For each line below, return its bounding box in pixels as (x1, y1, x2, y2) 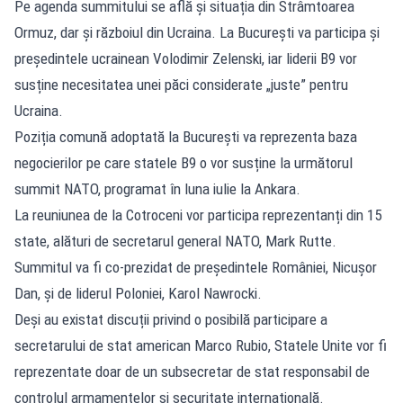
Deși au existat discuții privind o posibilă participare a (14, 309, 327, 328)
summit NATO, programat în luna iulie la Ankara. (14, 179, 300, 198)
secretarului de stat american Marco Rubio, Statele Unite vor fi (14, 336, 387, 354)
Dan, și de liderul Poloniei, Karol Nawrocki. (14, 283, 262, 302)
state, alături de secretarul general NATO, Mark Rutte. (14, 231, 336, 250)
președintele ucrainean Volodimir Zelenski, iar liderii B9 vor (14, 49, 357, 67)
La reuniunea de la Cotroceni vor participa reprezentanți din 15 (14, 205, 381, 224)
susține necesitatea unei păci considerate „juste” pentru (14, 75, 348, 94)
